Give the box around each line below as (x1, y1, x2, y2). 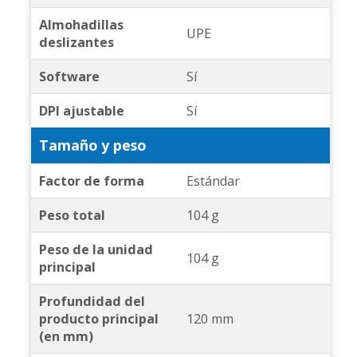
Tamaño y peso (38, 135, 146, 155)
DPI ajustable (38, 102, 124, 120)
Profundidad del (38, 292, 145, 311)
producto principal (38, 310, 159, 328)
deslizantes (38, 33, 114, 52)
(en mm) (38, 328, 93, 346)
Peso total (38, 206, 105, 225)
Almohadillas (38, 16, 124, 34)
